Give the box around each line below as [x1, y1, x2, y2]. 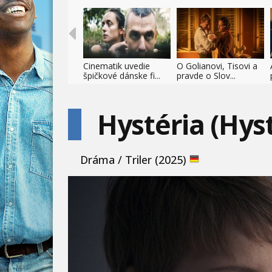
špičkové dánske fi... [83, 70, 160, 81]
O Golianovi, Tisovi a [177, 60, 257, 72]
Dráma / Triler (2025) [80, 152, 189, 167]
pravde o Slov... [177, 70, 236, 81]
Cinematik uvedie [83, 60, 150, 72]
